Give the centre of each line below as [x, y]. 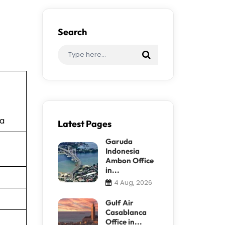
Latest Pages [84, 124]
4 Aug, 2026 [133, 182]
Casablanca [126, 212]
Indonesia [122, 151]
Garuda [119, 141]
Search [72, 32]
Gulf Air [119, 202]
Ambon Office [129, 160]
